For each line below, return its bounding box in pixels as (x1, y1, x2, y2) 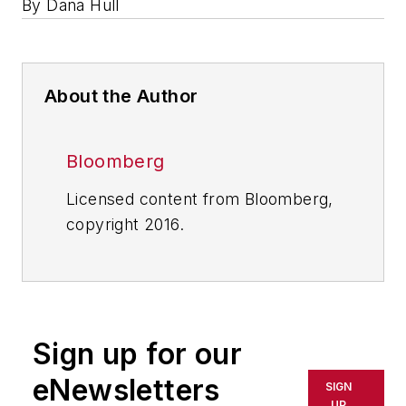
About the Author (44, 85, 198, 108)
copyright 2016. (66, 215, 184, 235)
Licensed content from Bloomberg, (66, 189, 333, 209)
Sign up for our (33, 336, 242, 372)
